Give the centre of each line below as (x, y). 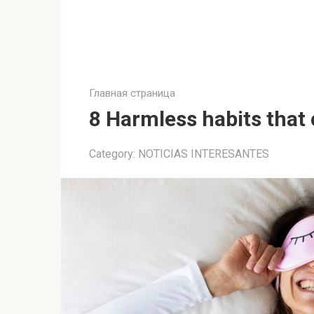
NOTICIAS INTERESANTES (204, 154)
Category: (112, 154)
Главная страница (132, 93)
